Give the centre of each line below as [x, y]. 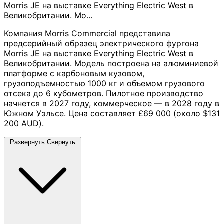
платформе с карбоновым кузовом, [74, 73]
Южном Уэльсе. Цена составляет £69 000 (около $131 [112, 113]
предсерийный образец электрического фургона [101, 43]
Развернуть [27, 142]
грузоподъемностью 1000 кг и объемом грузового [104, 83]
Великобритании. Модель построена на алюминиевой [111, 63]
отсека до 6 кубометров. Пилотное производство [104, 93]
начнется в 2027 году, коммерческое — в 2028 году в [112, 103]
